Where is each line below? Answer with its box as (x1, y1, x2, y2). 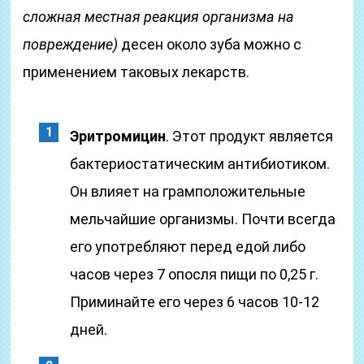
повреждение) (23, 36, 119, 53)
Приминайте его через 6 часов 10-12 (70, 293, 320, 310)
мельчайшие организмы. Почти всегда (70, 210, 336, 227)
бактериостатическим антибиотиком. (70, 155, 331, 172)
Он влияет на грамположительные (70, 183, 306, 200)
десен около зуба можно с (118, 36, 302, 53)
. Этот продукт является (166, 128, 334, 145)
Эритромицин (70, 128, 167, 145)
